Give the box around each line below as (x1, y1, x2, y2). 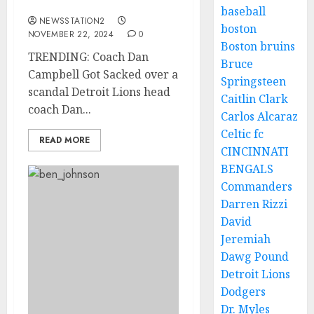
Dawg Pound (221, 249, 289, 264)
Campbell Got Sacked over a (28, 67, 178, 82)
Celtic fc (221, 126, 264, 142)
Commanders (221, 179, 293, 194)
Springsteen (221, 74, 287, 89)
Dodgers (221, 284, 266, 299)
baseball (221, 4, 266, 19)
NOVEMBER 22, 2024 (28, 28, 114, 41)
